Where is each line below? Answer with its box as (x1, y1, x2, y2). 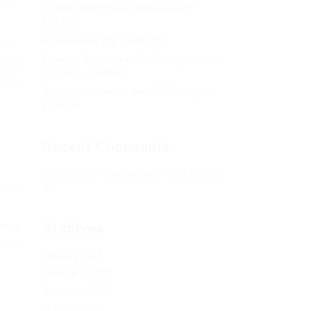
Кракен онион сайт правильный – (42, 2, 196, 13)
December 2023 (42, 268, 112, 279)
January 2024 (42, 250, 103, 261)
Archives (42, 220, 106, 237)
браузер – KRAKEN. (42, 67, 128, 78)
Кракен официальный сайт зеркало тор (42, 53, 224, 65)
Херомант (42, 168, 88, 179)
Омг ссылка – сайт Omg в (103, 168, 219, 179)
